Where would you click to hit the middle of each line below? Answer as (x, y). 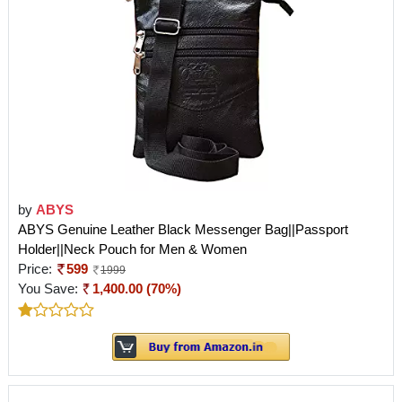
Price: (37, 268)
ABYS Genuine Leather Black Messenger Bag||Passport (183, 229)
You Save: (50, 288)
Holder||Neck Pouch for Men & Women (132, 249)
